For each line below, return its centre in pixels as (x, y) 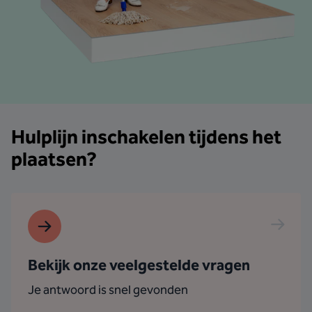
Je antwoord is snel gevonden (108, 289)
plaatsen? (54, 159)
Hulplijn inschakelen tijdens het (146, 136)
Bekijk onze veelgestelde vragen (139, 265)
